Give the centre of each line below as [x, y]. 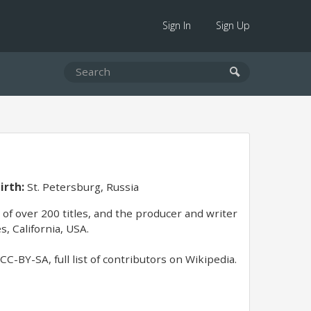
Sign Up [233, 25]
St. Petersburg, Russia [81, 187]
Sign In [177, 25]
